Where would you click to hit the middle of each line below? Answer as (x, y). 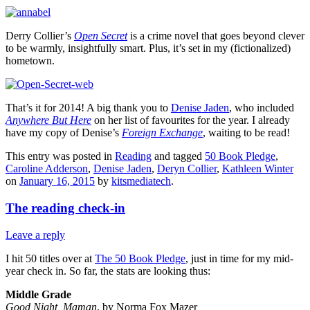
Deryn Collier (187, 169)
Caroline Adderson (47, 169)
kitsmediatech (141, 181)
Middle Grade (38, 294)
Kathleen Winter (258, 169)
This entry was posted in (60, 156)
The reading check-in (65, 208)
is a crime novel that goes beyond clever (216, 36)
